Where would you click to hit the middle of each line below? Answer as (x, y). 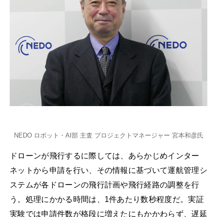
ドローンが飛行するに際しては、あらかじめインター (105, 156)
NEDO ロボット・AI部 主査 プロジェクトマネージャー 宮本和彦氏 (108, 136)
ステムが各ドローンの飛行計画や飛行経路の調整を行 (105, 185)
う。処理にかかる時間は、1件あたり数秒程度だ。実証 (107, 200)
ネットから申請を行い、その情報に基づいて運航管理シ (108, 170)
